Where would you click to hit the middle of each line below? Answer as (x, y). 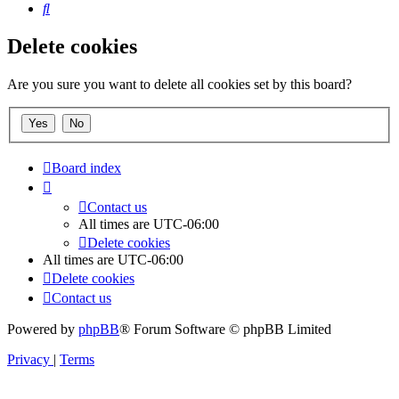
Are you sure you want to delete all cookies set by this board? (179, 85)
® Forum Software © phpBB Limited (225, 329)
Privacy (28, 359)
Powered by (43, 329)
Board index (86, 167)
